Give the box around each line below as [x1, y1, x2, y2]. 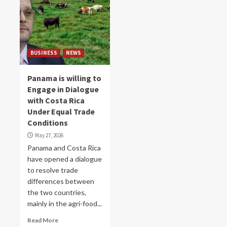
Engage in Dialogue [27, 84, 99, 94]
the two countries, [27, 188, 86, 197]
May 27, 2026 [35, 132, 63, 139]
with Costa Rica [27, 95, 85, 105]
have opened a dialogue [27, 155, 102, 163]
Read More [27, 216, 58, 224]
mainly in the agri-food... [27, 199, 102, 208]
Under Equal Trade [27, 106, 95, 117]
